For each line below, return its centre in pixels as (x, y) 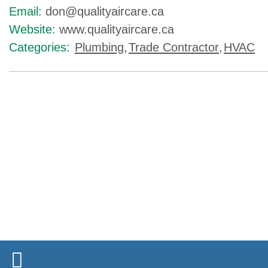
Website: (32, 29)
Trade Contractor (174, 47)
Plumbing (99, 47)
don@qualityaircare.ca (105, 11)
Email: (25, 11)
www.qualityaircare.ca (117, 29)
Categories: (39, 47)
